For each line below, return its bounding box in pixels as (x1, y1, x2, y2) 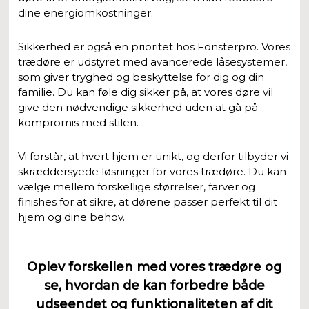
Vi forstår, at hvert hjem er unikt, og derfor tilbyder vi (18, 149, 289, 163)
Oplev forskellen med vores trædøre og (27, 259, 282, 275)
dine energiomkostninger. (18, 6, 154, 19)
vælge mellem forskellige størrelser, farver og (18, 179, 256, 193)
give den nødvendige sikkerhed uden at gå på (18, 100, 259, 114)
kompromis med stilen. (18, 115, 139, 129)
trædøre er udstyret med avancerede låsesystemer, (18, 54, 288, 68)
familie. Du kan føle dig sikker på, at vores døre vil (18, 85, 274, 99)
